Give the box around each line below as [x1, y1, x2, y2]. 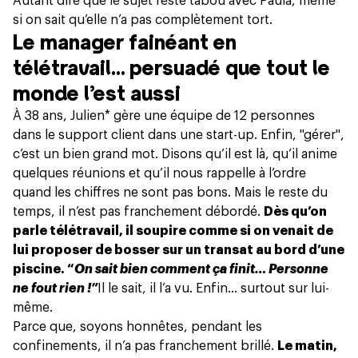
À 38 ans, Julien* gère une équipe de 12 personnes [13, 109, 315, 122]
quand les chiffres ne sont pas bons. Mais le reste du [13, 185, 328, 199]
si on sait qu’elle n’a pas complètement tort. [13, 13, 272, 26]
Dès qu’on [264, 205, 327, 218]
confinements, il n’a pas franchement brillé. [13, 339, 277, 352]
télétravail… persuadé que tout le [13, 55, 330, 80]
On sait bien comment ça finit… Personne [74, 262, 328, 276]
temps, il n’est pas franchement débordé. [13, 205, 264, 218]
